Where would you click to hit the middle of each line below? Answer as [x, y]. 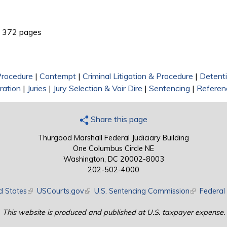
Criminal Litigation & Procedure [138, 76]
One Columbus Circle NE [113, 149]
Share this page [118, 119]
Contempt [58, 76]
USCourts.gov [60, 191]
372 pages [22, 32]
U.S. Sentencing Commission [142, 191]
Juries [37, 88]
